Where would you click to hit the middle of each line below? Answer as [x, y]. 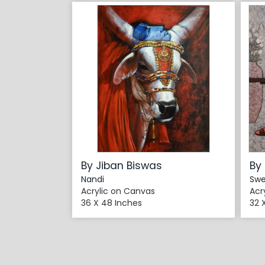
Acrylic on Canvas [118, 191]
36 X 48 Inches [112, 203]
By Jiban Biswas [122, 166]
